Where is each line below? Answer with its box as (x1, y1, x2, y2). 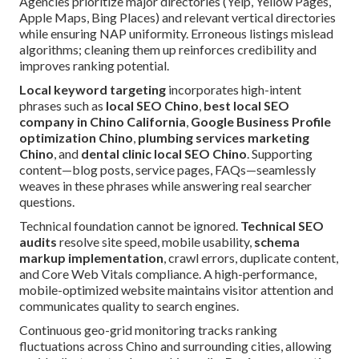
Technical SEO (240, 218, 324, 234)
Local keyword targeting (19, 82, 166, 98)
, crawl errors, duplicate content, (163, 250, 338, 266)
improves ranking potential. (19, 58, 169, 74)
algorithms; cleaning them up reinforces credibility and (19, 42, 317, 58)
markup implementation (19, 250, 163, 266)
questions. (19, 194, 75, 210)
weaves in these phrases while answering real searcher (19, 178, 312, 194)
